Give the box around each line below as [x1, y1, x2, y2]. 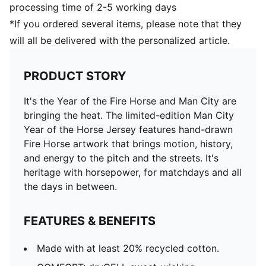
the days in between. [24, 180, 117, 192]
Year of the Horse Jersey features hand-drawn [24, 123, 233, 135]
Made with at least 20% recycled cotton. [37, 242, 219, 254]
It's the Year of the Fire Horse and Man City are [24, 95, 236, 107]
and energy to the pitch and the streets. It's [24, 152, 218, 164]
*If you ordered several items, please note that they [9, 18, 242, 30]
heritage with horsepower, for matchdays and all [24, 166, 242, 178]
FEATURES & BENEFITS [24, 214, 156, 228]
